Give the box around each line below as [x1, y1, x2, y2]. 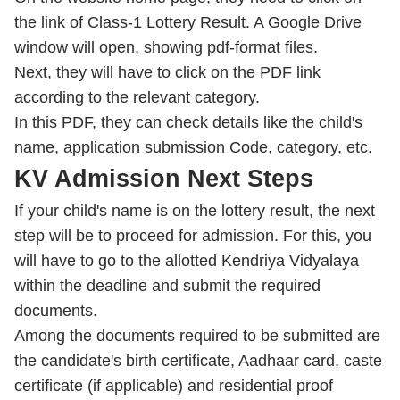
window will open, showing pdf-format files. [14, 38, 318, 56]
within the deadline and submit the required [14, 277, 321, 295]
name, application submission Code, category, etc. [14, 138, 372, 156]
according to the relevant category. [14, 88, 260, 106]
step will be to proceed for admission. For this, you [14, 227, 371, 245]
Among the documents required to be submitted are [14, 327, 380, 345]
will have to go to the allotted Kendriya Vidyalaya [14, 252, 359, 270]
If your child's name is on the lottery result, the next [14, 202, 375, 220]
